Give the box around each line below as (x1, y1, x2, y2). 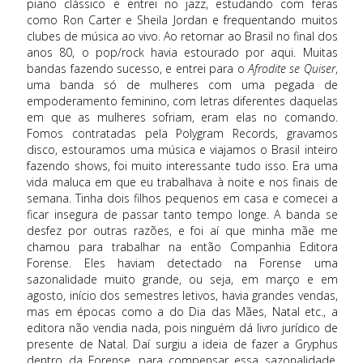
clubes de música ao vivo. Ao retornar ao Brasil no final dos (27, 28, 338, 44)
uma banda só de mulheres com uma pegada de (27, 76, 338, 92)
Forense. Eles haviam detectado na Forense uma (27, 254, 338, 271)
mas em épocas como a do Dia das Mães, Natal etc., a (27, 303, 338, 319)
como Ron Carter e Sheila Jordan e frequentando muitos (27, 11, 338, 28)
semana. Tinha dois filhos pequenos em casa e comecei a (27, 190, 338, 206)
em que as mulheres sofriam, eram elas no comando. (27, 109, 338, 125)
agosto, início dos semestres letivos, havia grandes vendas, (27, 287, 338, 303)
